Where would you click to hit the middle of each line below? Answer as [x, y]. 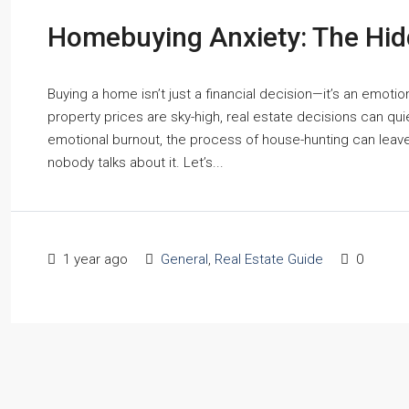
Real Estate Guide [269, 259]
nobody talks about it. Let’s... [136, 162]
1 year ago [94, 259]
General [184, 259]
